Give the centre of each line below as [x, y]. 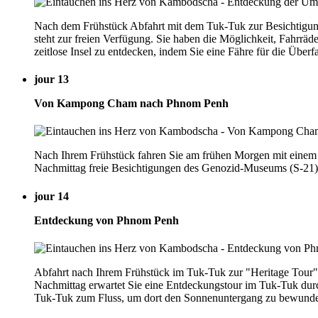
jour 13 [51, 79]
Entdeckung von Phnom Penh [106, 220]
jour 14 [51, 196]
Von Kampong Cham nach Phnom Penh [131, 104]
